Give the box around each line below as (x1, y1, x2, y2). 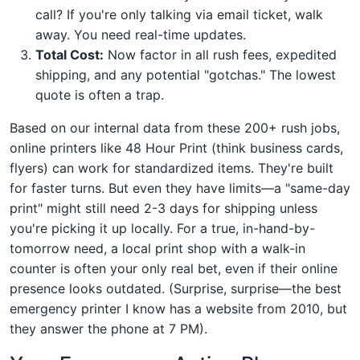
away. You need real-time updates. (35, 26, 246, 43)
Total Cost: (35, 46, 104, 63)
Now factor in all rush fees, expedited (104, 46, 337, 63)
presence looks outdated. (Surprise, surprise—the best (10, 280, 342, 297)
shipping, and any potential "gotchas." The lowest (35, 66, 336, 83)
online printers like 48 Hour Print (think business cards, (10, 139, 343, 156)
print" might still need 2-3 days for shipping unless (10, 199, 317, 216)
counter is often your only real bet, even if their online (10, 260, 337, 276)
